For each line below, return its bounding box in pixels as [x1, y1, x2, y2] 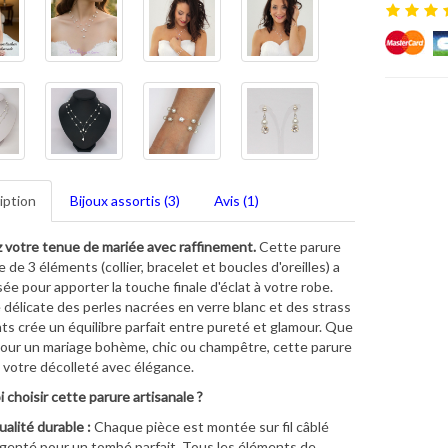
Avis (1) [213, 191, 259, 209]
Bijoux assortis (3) [69, 191, 180, 209]
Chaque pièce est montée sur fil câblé [90, 417, 329, 435]
